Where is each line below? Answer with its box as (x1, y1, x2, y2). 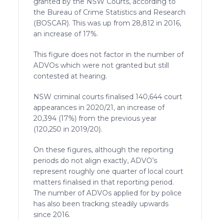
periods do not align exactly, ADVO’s (33, 156, 158, 165)
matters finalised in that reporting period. (33, 177, 174, 187)
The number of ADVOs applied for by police (33, 188, 182, 197)
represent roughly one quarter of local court (33, 166, 184, 176)
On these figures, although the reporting (33, 145, 174, 154)
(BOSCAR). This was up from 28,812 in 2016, (33, 18, 182, 27)
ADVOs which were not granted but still (33, 60, 169, 70)
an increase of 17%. (33, 29, 99, 38)
